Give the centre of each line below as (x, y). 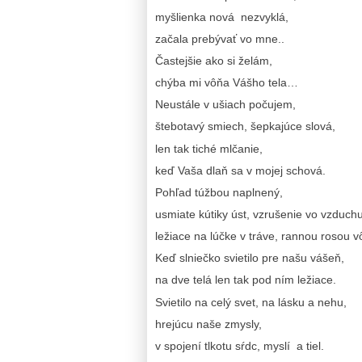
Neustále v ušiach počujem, (225, 105)
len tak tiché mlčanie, (209, 148)
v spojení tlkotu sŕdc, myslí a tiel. (240, 345)
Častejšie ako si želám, (214, 61)
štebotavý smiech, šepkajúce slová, (245, 126)
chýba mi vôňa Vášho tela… (227, 83)
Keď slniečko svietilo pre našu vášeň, (250, 258)
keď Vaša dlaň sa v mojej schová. (240, 170)
